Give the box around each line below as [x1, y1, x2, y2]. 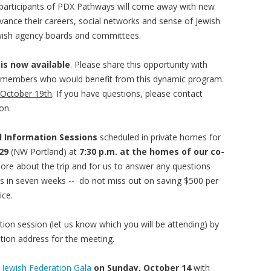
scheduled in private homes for [97, 131, 221, 143]
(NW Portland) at [8, 146, 79, 157]
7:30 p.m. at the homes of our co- [79, 146, 224, 157]
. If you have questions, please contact [52, 88, 203, 99]
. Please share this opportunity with [70, 59, 207, 70]
